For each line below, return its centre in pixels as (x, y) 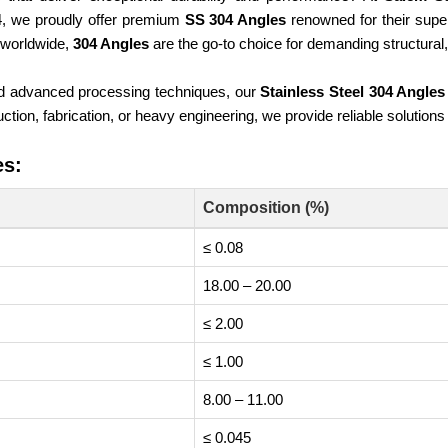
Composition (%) (266, 207)
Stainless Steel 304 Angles (353, 91)
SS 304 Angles (235, 19)
